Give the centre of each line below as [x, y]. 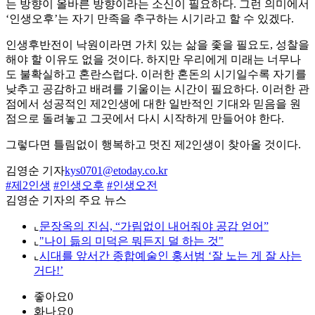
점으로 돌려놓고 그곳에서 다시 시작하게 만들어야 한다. [145, 119]
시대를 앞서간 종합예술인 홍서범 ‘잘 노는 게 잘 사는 [171, 256]
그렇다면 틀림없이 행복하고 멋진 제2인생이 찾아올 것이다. [153, 145]
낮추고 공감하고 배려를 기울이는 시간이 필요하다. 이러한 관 [157, 89]
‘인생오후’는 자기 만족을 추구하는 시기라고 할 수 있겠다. [150, 19]
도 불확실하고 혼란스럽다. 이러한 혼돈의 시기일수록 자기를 [156, 75]
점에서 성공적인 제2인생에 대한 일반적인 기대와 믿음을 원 [153, 104]
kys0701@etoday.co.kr [116, 171]
